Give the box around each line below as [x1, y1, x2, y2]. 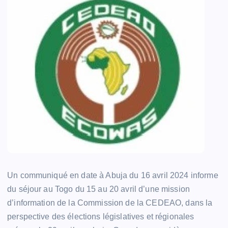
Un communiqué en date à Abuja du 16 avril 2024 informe [7, 170, 218, 180]
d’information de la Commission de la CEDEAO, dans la [7, 198, 213, 207]
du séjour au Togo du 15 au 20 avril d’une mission [7, 184, 190, 193]
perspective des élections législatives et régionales [7, 212, 194, 221]
